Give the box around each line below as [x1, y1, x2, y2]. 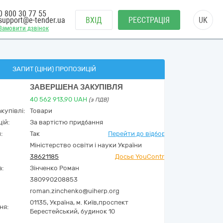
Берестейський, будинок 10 [30, 208, 115, 215]
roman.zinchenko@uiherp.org [30, 187, 119, 195]
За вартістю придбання [30, 118, 103, 126]
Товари [30, 107, 52, 114]
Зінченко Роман [30, 164, 79, 172]
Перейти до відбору [108, 130, 170, 137]
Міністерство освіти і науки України [30, 141, 142, 149]
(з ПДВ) [89, 97, 109, 103]
